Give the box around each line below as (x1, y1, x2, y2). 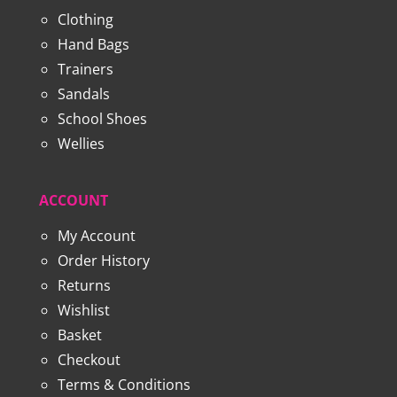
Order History (57, 250, 150, 270)
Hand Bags (57, 34, 129, 54)
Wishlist (57, 300, 110, 320)
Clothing (57, 9, 113, 29)
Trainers (57, 58, 113, 79)
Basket (57, 324, 102, 345)
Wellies (57, 133, 105, 153)
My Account (57, 225, 136, 245)
